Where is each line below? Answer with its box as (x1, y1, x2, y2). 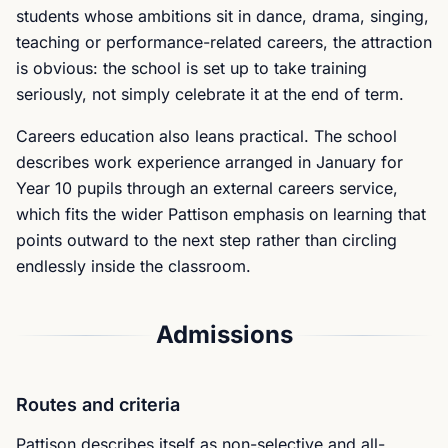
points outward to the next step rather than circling (16, 230, 397, 250)
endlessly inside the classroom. (16, 256, 251, 276)
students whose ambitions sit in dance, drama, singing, (16, 6, 429, 26)
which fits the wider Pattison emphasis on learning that (16, 204, 426, 224)
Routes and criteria (16, 394, 180, 415)
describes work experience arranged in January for (16, 152, 403, 172)
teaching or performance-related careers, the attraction (16, 32, 432, 52)
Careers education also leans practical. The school (16, 126, 397, 146)
